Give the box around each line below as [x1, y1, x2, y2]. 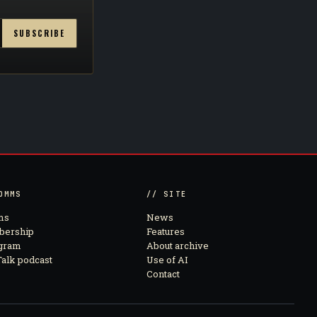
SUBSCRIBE [13, 28, 65, 39]
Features [146, 225, 185, 238]
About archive [146, 239, 209, 252]
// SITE [146, 190, 187, 199]
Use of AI [146, 253, 188, 266]
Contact [146, 267, 180, 280]
